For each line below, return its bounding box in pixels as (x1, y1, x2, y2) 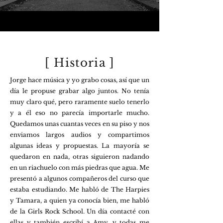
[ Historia (45, 56, 106, 70)
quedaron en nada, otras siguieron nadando (10, 153, 149, 160)
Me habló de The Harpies (69, 186, 149, 193)
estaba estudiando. (10, 186, 69, 193)
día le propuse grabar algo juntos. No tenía (10, 87, 149, 95)
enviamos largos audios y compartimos (10, 131, 149, 138)
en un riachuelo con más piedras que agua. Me (10, 164, 149, 171)
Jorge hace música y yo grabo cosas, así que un (10, 76, 149, 84)
